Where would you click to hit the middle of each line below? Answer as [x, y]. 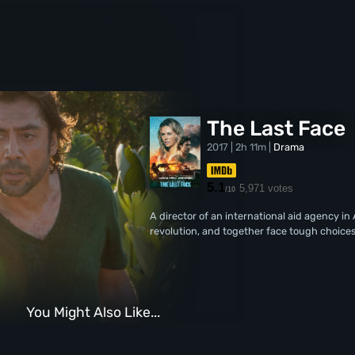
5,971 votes [267, 188]
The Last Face [277, 128]
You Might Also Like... [93, 312]
